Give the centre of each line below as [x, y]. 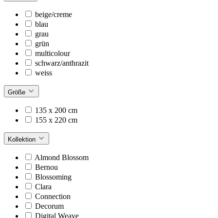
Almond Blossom [62, 157]
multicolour [53, 53]
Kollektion [23, 139]
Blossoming [53, 177]
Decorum [49, 206]
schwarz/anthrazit [62, 63]
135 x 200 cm [56, 110]
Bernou [46, 167]
